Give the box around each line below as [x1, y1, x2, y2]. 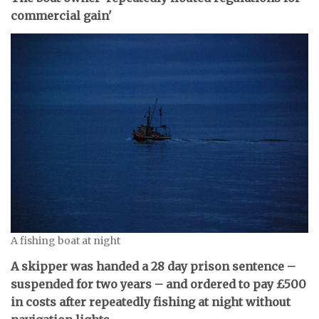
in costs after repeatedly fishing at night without [11, 294, 291, 309]
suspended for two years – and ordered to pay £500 [11, 276, 306, 291]
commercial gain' [11, 8, 112, 23]
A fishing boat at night [11, 234, 120, 248]
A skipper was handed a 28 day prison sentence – [11, 258, 296, 273]
